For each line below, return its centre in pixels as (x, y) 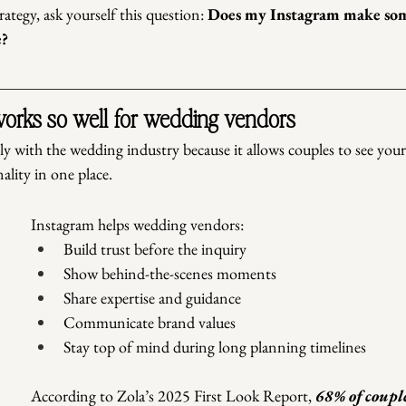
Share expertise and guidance (152, 298)
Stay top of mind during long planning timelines (215, 347)
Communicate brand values (150, 323)
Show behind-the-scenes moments (170, 274)
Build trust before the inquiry (155, 249)
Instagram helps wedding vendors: (137, 225)
